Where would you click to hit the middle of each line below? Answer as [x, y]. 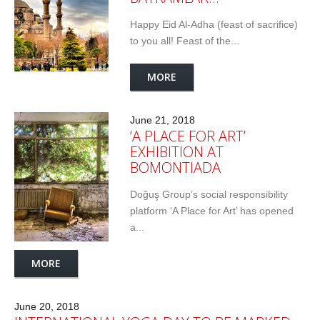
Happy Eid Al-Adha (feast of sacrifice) [214, 25]
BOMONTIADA [175, 168]
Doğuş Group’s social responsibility [209, 195]
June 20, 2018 [47, 307]
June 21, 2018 [162, 120]
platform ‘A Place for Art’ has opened [212, 211]
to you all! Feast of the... [185, 41]
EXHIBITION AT [177, 152]
